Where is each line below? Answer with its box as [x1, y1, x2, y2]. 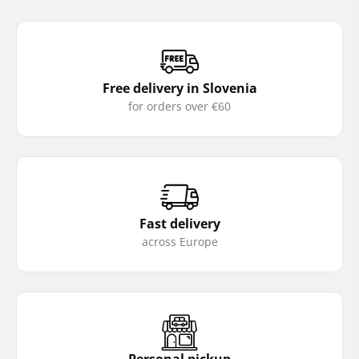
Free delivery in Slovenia [102, 79, 257, 97]
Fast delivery [139, 214, 220, 232]
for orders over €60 [128, 98, 231, 114]
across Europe [141, 233, 218, 249]
